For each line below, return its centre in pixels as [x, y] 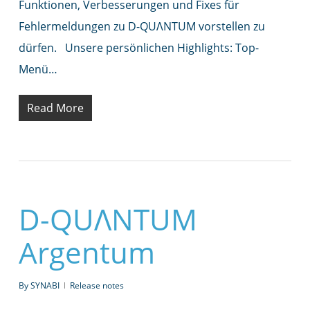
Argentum [86, 252]
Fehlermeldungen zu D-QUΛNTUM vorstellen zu [142, 26]
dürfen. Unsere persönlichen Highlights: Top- [138, 47]
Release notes [97, 285]
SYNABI [45, 285]
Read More [55, 108]
